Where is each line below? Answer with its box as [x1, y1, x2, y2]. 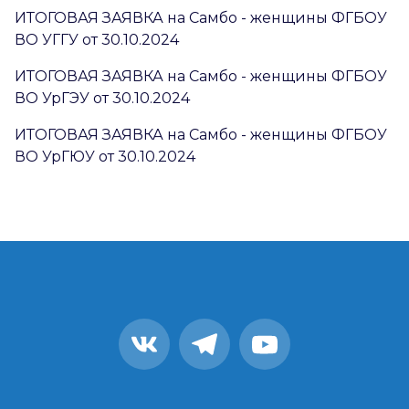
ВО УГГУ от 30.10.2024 [15, 31, 179, 48]
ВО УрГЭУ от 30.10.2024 [15, 89, 190, 107]
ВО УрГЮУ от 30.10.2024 [15, 148, 195, 165]
